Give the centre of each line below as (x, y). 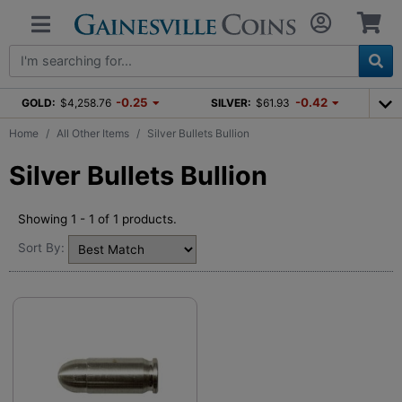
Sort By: (41, 248)
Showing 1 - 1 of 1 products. (97, 218)
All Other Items (93, 133)
